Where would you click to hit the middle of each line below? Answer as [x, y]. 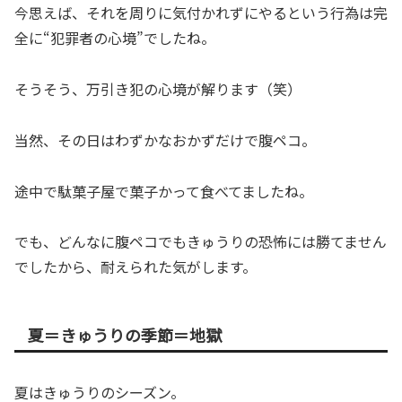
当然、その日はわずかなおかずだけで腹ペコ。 [165, 140]
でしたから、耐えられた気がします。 [135, 267]
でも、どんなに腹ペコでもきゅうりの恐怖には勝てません [201, 242]
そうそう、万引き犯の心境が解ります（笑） [158, 89]
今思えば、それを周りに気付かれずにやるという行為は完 [201, 13]
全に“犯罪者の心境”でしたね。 [115, 38]
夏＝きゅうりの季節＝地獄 [125, 335]
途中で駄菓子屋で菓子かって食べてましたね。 [164, 191]
